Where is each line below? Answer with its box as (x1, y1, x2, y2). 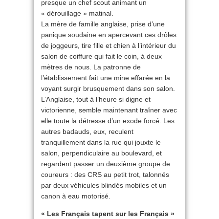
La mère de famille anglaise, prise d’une (41, 20, 165, 28)
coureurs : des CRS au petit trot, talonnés (41, 171, 169, 178)
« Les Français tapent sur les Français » (41, 210, 175, 218)
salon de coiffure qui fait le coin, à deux (41, 52, 162, 60)
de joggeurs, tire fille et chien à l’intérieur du (41, 42, 176, 49)
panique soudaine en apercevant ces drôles (41, 31, 176, 39)
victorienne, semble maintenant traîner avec (41, 106, 177, 114)
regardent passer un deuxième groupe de (41, 160, 170, 168)
